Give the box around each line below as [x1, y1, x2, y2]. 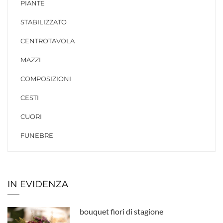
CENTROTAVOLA [20, 36, 75, 45]
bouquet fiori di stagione [80, 206, 164, 216]
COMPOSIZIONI [20, 74, 71, 83]
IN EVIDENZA [7, 178, 68, 190]
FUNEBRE [20, 131, 53, 139]
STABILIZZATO [20, 17, 67, 26]
